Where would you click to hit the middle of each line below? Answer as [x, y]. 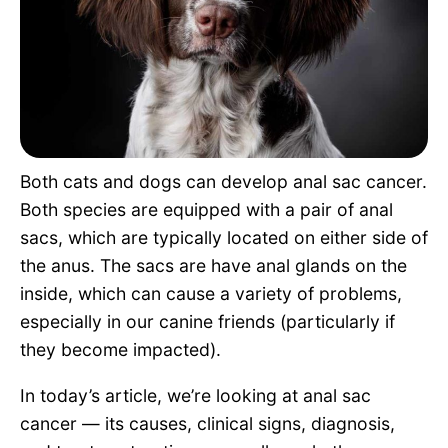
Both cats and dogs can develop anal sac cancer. [223, 181]
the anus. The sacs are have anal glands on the [213, 265]
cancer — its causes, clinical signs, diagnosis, [207, 423]
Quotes [64, 61]
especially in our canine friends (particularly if [207, 321]
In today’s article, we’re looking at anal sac [195, 395]
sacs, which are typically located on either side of [224, 237]
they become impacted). [120, 349]
